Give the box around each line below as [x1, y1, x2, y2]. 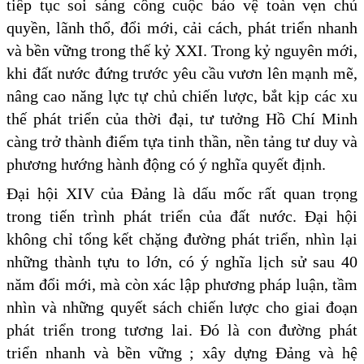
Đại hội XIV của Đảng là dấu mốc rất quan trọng [6, 184, 357, 202]
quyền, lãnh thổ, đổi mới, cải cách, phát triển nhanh [6, 18, 357, 37]
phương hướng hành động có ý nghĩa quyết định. [6, 154, 326, 173]
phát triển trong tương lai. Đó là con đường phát [6, 320, 357, 339]
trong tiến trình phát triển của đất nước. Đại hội [6, 206, 357, 225]
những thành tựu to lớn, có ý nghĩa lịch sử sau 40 [6, 252, 357, 271]
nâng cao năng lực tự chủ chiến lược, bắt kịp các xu [6, 86, 357, 105]
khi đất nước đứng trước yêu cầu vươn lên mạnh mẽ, [6, 63, 357, 82]
